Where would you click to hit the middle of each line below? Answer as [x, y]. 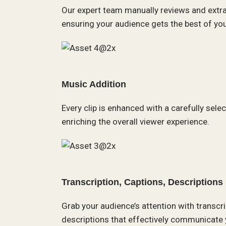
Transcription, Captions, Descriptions [142, 182]
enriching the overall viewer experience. [135, 122]
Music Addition [94, 84]
